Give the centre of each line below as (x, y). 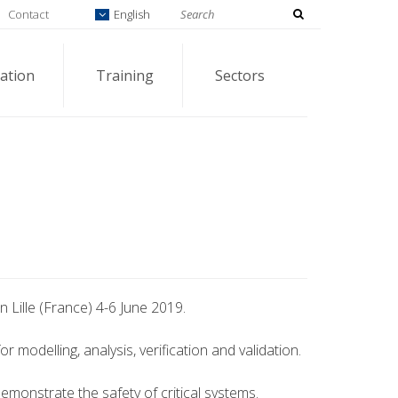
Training (125, 76)
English (131, 14)
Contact (28, 14)
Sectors (240, 76)
